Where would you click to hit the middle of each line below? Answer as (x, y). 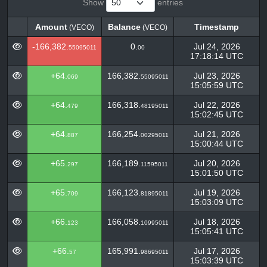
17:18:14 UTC (217, 56)
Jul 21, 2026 (217, 134)
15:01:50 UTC (217, 173)
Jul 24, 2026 (217, 46)
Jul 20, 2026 (217, 163)
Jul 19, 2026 (217, 193)
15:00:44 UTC (217, 144)
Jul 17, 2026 (217, 251)
